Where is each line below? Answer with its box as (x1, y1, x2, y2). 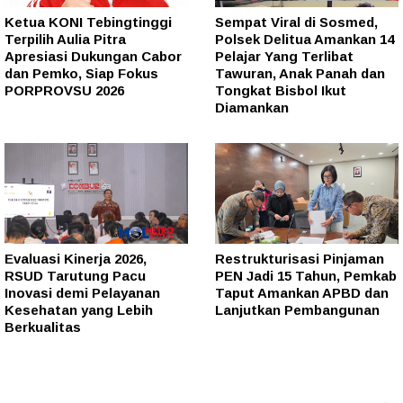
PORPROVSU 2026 (4, 83, 124, 99)
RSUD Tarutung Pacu (4, 268, 146, 283)
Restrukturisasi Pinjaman (215, 251, 384, 266)
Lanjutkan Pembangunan (215, 302, 380, 318)
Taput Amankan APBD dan (215, 285, 389, 300)
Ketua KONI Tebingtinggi (4, 14, 172, 31)
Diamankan (215, 100, 289, 116)
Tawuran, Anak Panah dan (215, 66, 385, 82)
